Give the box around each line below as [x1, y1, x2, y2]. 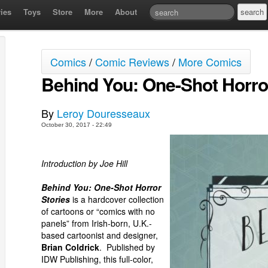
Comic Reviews [95, 54, 169, 69]
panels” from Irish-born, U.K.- [41, 217, 152, 229]
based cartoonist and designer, [41, 229, 158, 241]
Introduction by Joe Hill [41, 157, 127, 169]
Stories [41, 193, 70, 205]
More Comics [178, 54, 242, 69]
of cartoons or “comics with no [41, 205, 155, 217]
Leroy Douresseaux [57, 105, 150, 121]
